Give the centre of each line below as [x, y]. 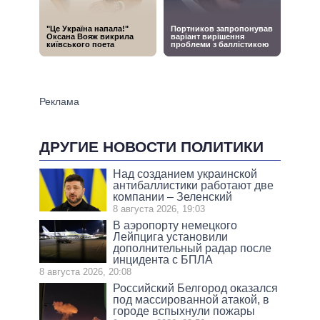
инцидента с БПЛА [163, 259]
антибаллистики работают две [194, 185]
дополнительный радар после [192, 248]
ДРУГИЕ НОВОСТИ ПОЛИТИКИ [151, 146]
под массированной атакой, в [191, 299]
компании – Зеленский [173, 196]
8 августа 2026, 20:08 [85, 271]
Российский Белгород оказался [196, 288]
